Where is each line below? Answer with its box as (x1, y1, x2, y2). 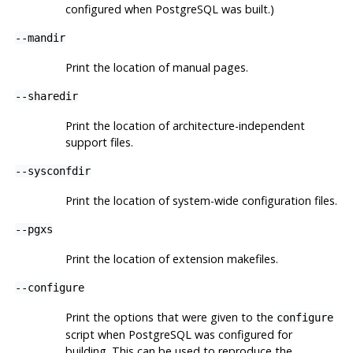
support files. (65, 134, 133, 150)
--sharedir (14, 89, 78, 102)
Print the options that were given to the (65, 309, 277, 325)
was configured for (191, 326, 292, 342)
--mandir (14, 31, 65, 44)
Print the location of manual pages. (65, 59, 248, 75)
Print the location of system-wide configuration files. (65, 192, 337, 208)
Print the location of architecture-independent (65, 117, 305, 133)
